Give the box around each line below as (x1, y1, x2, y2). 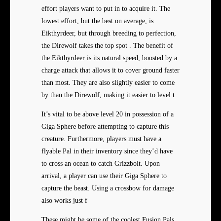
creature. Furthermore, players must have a (41, 135, 161, 143)
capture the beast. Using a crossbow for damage (41, 184, 174, 192)
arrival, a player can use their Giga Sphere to (41, 172, 167, 180)
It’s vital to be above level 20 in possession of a (41, 110, 174, 118)
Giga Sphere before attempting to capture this (41, 123, 169, 131)
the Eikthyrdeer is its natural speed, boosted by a (41, 54, 177, 62)
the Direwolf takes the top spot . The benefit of (41, 42, 173, 50)
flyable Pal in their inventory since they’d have (41, 147, 173, 155)
